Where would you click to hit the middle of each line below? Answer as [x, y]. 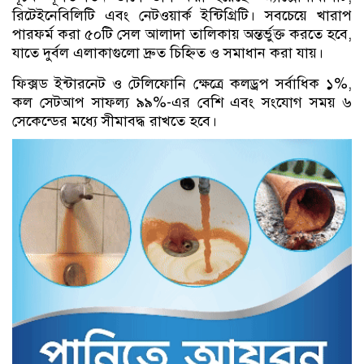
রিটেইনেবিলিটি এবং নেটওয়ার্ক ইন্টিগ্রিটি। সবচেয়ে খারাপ [182, 15]
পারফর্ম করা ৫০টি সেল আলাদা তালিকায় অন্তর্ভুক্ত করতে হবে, [182, 34]
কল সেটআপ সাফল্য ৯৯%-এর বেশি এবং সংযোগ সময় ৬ [182, 102]
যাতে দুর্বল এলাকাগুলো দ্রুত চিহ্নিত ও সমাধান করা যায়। [168, 53]
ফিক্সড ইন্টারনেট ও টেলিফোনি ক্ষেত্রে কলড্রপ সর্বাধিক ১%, [182, 84]
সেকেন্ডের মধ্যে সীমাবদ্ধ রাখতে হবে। [115, 121]
